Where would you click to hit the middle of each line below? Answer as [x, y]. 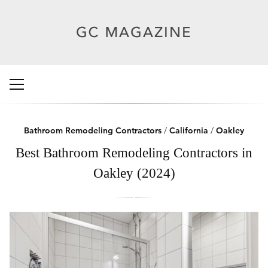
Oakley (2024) [134, 173]
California [189, 130]
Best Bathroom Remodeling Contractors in [134, 153]
